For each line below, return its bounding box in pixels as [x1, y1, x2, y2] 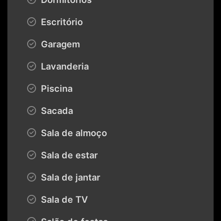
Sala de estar [38, 149, 98, 160]
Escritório [38, 16, 83, 27]
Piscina [38, 82, 73, 94]
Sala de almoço [38, 127, 107, 138]
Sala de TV [38, 193, 88, 205]
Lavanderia [38, 60, 89, 72]
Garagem [38, 38, 80, 49]
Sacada [38, 105, 73, 116]
